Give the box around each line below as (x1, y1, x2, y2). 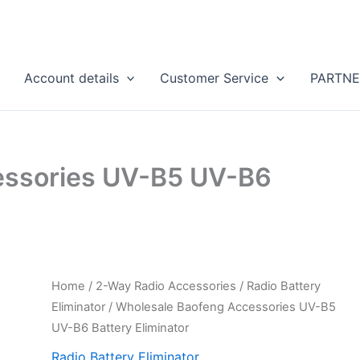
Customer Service (160, 70, 269, 86)
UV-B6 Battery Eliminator (51, 321, 190, 335)
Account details (23, 70, 119, 86)
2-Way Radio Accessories (96, 279, 237, 293)
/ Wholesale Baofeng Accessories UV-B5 (105, 300, 337, 314)
